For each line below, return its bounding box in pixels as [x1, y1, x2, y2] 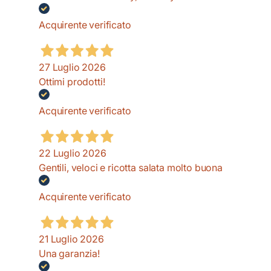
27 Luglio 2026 [39, 61, 106, 74]
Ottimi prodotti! [39, 76, 105, 88]
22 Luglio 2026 [39, 147, 106, 160]
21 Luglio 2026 [39, 233, 104, 246]
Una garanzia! [39, 247, 100, 260]
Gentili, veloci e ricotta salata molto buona [39, 162, 223, 174]
